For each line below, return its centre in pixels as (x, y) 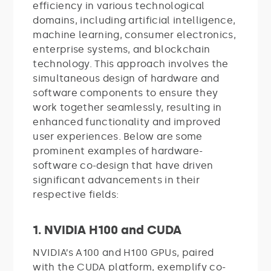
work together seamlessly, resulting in (127, 107)
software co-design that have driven (123, 165)
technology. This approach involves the (131, 64)
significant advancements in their (116, 180)
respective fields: (76, 194)
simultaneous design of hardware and (126, 78)
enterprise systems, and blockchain (122, 49)
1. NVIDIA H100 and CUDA (107, 230)
